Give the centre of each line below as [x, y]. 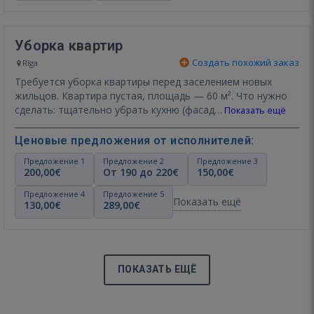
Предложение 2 [134, 161]
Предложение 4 [54, 193]
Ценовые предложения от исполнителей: [135, 140]
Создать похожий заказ [245, 62]
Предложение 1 [54, 161]
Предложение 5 [134, 193]
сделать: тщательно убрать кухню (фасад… [140, 109]
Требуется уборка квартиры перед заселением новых [41, 81]
